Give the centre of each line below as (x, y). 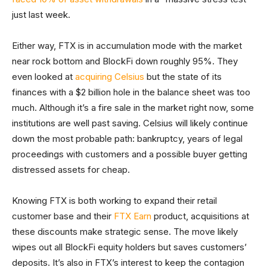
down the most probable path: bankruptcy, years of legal (127, 139)
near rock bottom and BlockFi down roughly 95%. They (125, 61)
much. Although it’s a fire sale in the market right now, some (133, 108)
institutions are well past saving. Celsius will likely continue (130, 123)
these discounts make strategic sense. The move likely (125, 232)
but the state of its (183, 77)
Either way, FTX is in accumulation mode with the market (127, 46)
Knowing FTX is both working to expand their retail (114, 201)
